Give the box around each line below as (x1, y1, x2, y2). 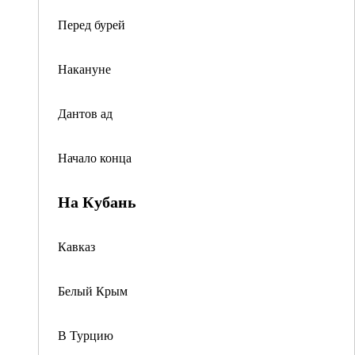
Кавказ (58, 238, 95, 254)
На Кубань (58, 190, 136, 213)
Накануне (58, 60, 111, 77)
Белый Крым (58, 282, 128, 299)
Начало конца (58, 149, 132, 166)
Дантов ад (58, 105, 113, 121)
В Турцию (58, 326, 113, 343)
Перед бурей (58, 16, 125, 32)
